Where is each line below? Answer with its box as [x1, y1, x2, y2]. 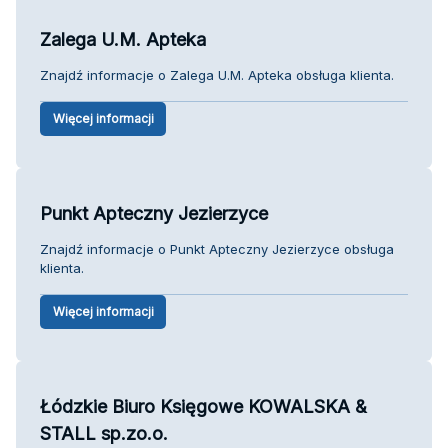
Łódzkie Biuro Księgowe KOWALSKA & [40, 395, 367, 417]
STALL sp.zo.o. [40, 422, 168, 444]
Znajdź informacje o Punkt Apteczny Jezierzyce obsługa [40, 240, 394, 257]
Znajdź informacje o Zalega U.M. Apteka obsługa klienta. [40, 66, 394, 83]
